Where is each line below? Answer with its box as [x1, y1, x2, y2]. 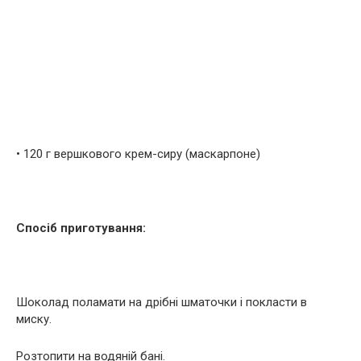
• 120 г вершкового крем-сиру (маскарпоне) [16, 146, 260, 161]
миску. [16, 311, 52, 326]
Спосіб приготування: [16, 220, 146, 235]
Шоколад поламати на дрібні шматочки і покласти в [16, 294, 307, 309]
